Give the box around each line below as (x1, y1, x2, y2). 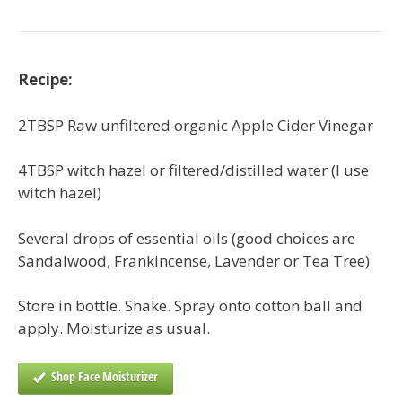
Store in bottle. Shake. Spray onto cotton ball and (18, 295, 363, 317)
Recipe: (18, 69, 73, 91)
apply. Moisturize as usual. (18, 318, 210, 339)
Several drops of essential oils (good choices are (18, 227, 355, 249)
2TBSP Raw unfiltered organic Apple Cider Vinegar (18, 114, 373, 135)
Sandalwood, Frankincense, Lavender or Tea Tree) (18, 249, 370, 271)
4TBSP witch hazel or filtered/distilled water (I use (18, 160, 369, 181)
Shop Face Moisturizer (51, 367, 158, 385)
